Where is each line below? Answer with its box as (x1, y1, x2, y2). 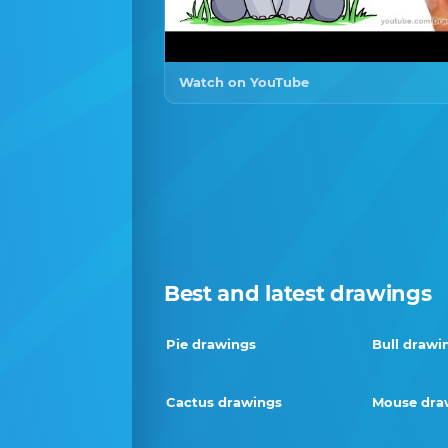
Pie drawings (166, 335, 256, 352)
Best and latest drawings (164, 280, 432, 306)
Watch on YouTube (179, 73, 309, 90)
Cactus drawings (166, 393, 282, 410)
